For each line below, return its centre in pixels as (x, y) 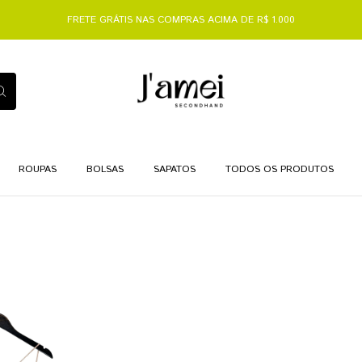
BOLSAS (105, 169)
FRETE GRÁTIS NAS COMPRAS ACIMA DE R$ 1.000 (181, 20)
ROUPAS (37, 169)
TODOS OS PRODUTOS (279, 169)
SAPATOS (174, 169)
